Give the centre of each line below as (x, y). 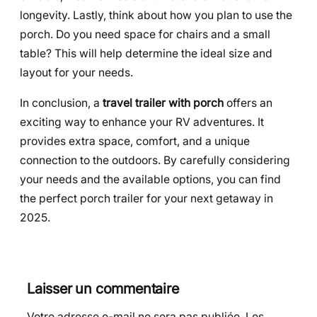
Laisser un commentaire (103, 288)
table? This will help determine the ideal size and (146, 53)
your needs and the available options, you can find (150, 179)
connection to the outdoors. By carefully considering (155, 160)
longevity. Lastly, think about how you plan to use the (156, 15)
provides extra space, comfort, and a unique (135, 141)
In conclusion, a (61, 103)
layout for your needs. (76, 72)
